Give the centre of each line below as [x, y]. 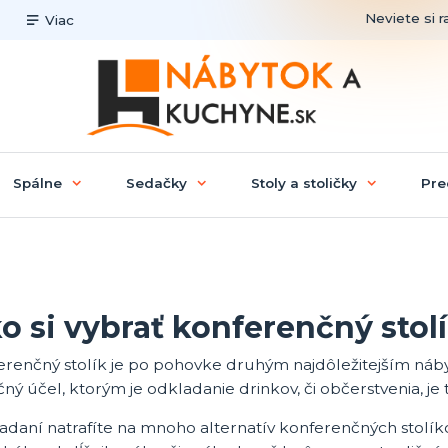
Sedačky [156, 182]
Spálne [37, 182]
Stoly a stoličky [303, 182]
